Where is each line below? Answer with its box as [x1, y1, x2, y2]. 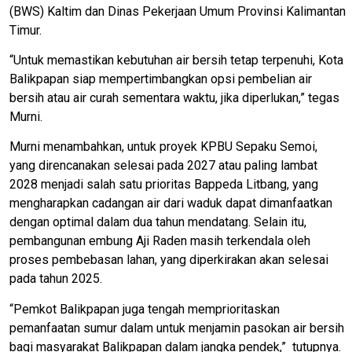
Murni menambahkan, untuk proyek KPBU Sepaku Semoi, [9, 139, 317, 155]
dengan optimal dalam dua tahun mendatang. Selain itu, [9, 214, 306, 230]
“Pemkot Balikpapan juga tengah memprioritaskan [9, 301, 280, 317]
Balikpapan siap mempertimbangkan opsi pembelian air [9, 71, 312, 86]
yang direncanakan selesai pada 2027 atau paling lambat [9, 158, 317, 174]
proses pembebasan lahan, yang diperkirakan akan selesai [9, 252, 328, 268]
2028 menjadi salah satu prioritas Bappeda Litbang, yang [9, 177, 318, 192]
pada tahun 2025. [9, 271, 102, 287]
